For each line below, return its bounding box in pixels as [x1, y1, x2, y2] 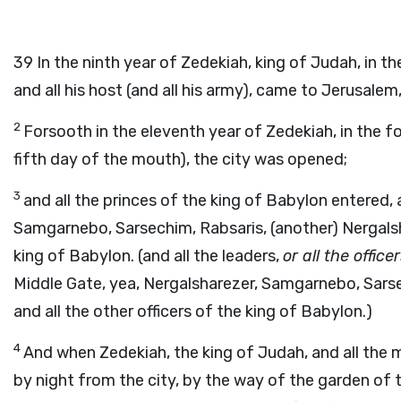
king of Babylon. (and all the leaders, [13, 246, 283, 266]
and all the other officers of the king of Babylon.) [13, 302, 372, 321]
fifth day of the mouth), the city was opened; [13, 149, 347, 169]
